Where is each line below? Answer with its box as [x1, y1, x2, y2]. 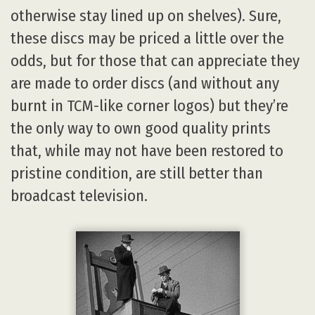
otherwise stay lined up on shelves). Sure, [11, 6, 281, 26]
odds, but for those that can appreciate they [11, 51, 300, 71]
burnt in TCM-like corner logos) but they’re [11, 96, 288, 116]
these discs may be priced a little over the [11, 29, 284, 49]
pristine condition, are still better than [11, 164, 263, 184]
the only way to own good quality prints [11, 119, 271, 139]
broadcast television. [11, 186, 148, 206]
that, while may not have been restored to [11, 141, 283, 161]
